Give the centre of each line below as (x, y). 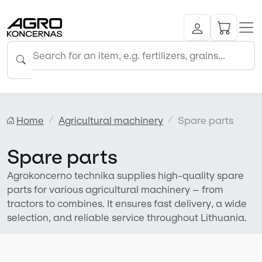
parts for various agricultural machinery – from (115, 189)
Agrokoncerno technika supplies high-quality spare (125, 175)
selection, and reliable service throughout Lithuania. (127, 217)
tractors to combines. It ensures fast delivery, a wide (127, 203)
